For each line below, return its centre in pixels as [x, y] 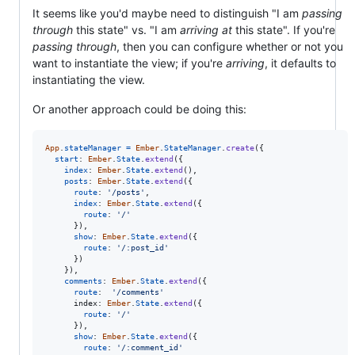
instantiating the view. [89, 79]
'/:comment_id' [150, 347]
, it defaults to [300, 63]
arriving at [206, 29]
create [240, 147]
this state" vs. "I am [126, 29]
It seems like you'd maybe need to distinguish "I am [167, 13]
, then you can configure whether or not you [230, 46]
